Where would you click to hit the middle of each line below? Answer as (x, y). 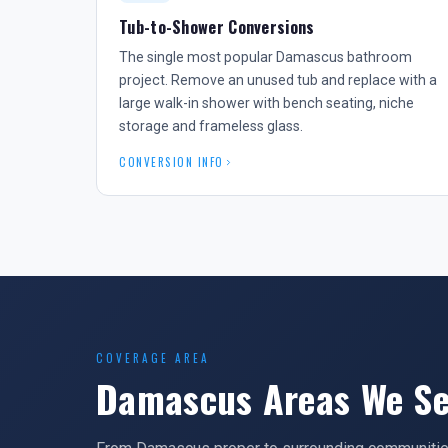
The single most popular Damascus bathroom (265, 57)
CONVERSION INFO (171, 162)
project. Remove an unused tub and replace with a (278, 80)
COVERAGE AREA (153, 358)
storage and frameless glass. (211, 126)
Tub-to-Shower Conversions (217, 27)
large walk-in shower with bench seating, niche (266, 103)
